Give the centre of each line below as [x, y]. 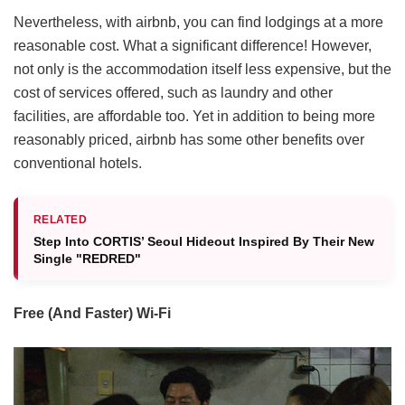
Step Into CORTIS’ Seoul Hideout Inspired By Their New [204, 241]
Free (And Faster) [75, 313]
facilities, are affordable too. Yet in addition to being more [194, 116]
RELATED [61, 219]
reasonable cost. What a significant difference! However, [193, 45]
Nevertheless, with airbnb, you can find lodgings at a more [198, 22]
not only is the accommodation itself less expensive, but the [202, 69]
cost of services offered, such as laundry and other [173, 92]
